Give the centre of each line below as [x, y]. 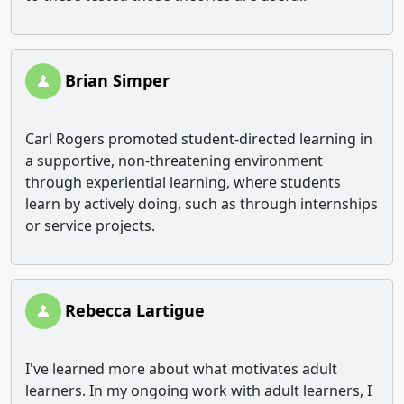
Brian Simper [117, 80]
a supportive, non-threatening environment [174, 161]
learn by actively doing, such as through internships [202, 204]
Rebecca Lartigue [135, 310]
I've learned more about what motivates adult [181, 369]
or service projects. [90, 225]
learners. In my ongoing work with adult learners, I [198, 390]
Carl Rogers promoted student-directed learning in [199, 139]
